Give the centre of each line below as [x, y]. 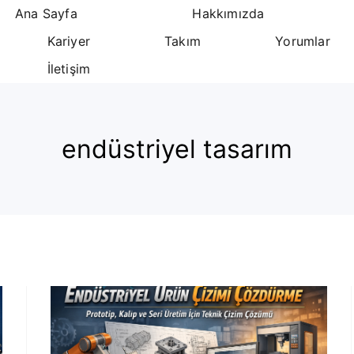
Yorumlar [303, 41]
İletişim [69, 69]
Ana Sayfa [46, 13]
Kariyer [68, 41]
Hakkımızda [228, 13]
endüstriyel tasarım [177, 149]
